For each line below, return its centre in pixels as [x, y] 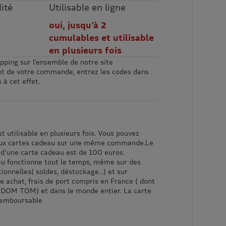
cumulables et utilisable [102, 38]
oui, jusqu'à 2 [78, 25]
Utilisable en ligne [88, 7]
